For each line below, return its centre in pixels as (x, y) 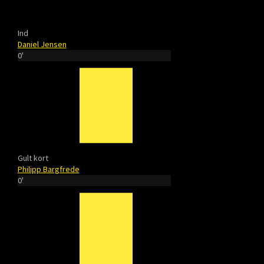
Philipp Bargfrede (48, 169)
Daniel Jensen (42, 44)
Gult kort (33, 158)
